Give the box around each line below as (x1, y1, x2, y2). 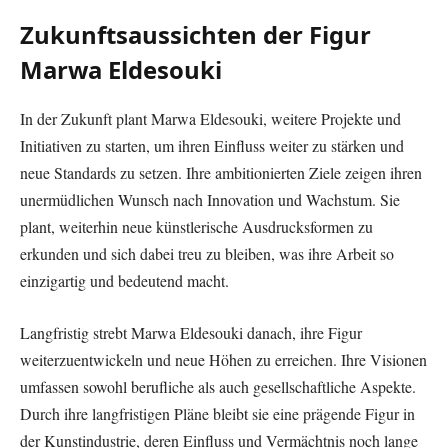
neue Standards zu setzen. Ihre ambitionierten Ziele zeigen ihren (20, 162, 422, 184)
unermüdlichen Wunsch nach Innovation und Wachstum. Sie (20, 189, 400, 211)
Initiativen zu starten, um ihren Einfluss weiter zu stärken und (20, 135, 404, 157)
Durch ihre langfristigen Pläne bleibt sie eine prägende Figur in (20, 402, 415, 424)
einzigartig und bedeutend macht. (20, 270, 229, 292)
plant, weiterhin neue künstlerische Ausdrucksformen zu (20, 216, 373, 238)
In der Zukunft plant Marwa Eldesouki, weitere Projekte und (20, 108, 401, 130)
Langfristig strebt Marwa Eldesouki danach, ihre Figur (20, 321, 362, 343)
